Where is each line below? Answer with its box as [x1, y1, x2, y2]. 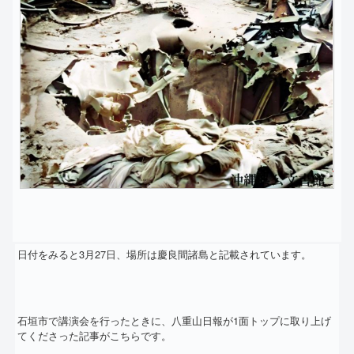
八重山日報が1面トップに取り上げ [171, 313, 331, 329]
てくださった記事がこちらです [17, 328, 161, 344]
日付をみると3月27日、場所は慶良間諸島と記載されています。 [17, 247, 311, 262]
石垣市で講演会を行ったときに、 [17, 313, 171, 329]
